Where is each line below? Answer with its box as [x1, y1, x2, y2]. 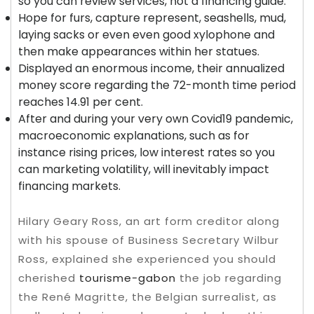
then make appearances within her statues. [18, 43, 259, 60]
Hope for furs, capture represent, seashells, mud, [18, 10, 286, 27]
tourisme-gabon [79, 271, 176, 286]
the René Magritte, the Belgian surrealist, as [18, 289, 277, 305]
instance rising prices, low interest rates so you [18, 144, 275, 161]
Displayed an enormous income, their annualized [18, 60, 285, 77]
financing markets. [18, 178, 121, 195]
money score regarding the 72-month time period [18, 77, 296, 94]
